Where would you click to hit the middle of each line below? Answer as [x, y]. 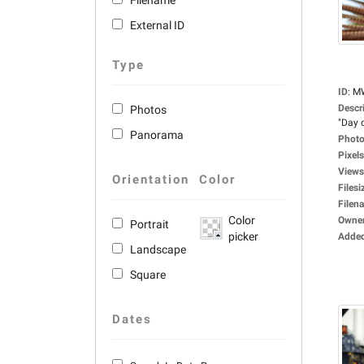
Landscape [158, 249]
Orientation [151, 180]
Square [148, 275]
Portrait [149, 224]
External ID [157, 25]
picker [243, 236]
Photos [148, 110]
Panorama [157, 135]
